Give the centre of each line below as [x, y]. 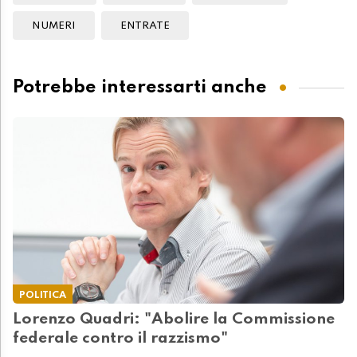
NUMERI [54, 25]
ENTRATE [145, 25]
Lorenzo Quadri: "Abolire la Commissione [174, 319]
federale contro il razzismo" [120, 338]
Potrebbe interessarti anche [140, 88]
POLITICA [43, 295]
